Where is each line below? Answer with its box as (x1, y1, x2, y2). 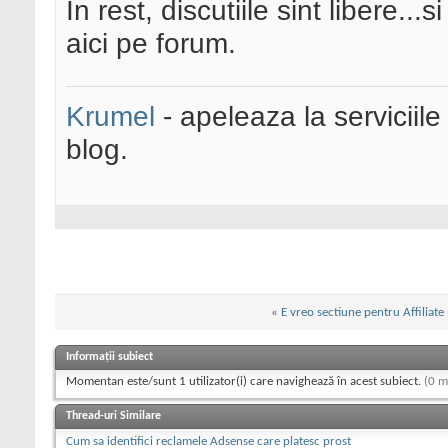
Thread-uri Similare (66, 409, 161, 422)
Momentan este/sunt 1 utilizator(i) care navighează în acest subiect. (66, 374, 424, 388)
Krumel (66, 100, 155, 133)
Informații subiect (66, 350, 153, 363)
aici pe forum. (66, 27, 236, 60)
